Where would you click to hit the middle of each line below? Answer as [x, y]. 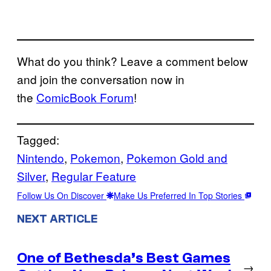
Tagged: [38, 139]
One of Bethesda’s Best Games [124, 258]
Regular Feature [94, 175]
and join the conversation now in [101, 79]
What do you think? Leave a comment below [132, 60]
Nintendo [41, 157]
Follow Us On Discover [62, 195]
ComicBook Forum [85, 97]
